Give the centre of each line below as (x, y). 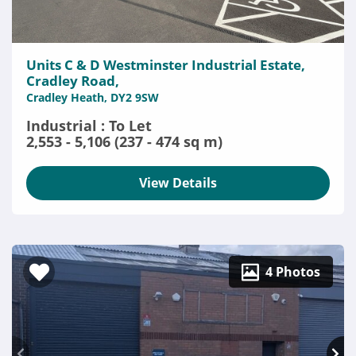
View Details (178, 183)
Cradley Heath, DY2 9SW (93, 97)
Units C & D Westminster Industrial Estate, (166, 65)
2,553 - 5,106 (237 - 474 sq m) (124, 141)
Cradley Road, (73, 81)
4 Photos (293, 272)
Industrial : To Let (89, 126)
